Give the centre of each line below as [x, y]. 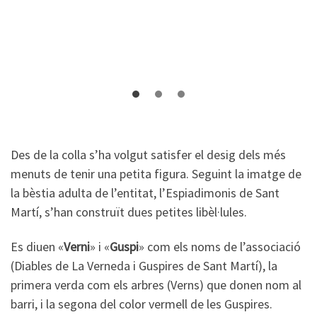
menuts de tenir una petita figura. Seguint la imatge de [156, 173]
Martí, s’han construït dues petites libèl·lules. [129, 212]
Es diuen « [37, 247]
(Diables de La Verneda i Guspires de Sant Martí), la [144, 266]
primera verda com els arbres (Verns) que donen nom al [156, 285]
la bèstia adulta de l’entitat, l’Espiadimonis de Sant [145, 192]
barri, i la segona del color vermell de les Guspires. [142, 304]
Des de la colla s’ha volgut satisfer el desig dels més [148, 154]
